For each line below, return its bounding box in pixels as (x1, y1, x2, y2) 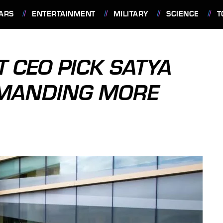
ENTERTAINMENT (32, 9, 96, 18)
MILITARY (113, 9, 148, 18)
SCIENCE (166, 9, 199, 18)
